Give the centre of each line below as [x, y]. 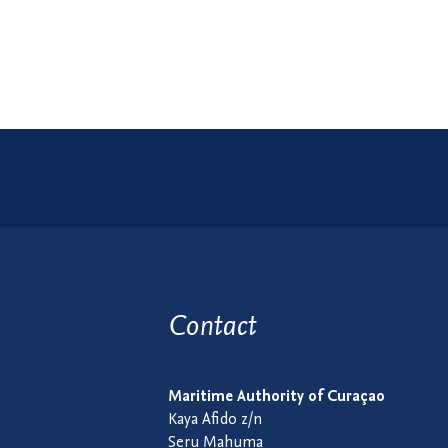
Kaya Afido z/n [215, 420]
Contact [212, 325]
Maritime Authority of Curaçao [276, 397]
